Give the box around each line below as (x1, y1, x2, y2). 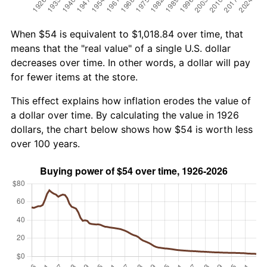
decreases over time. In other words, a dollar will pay (11, 56, 250, 69)
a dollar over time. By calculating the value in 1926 (11, 108, 239, 121)
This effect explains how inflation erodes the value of (11, 94, 251, 107)
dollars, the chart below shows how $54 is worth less (11, 123, 253, 135)
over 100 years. (11, 137, 80, 150)
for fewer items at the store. (11, 70, 138, 83)
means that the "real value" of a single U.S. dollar (11, 42, 231, 54)
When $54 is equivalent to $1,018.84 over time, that (11, 27, 243, 40)
